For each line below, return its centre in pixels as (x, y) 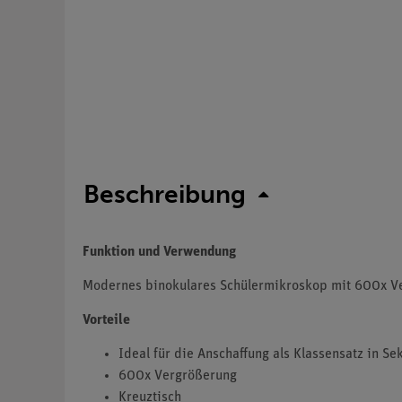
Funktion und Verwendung (159, 253)
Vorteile (106, 321)
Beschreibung (165, 195)
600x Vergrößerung (178, 376)
